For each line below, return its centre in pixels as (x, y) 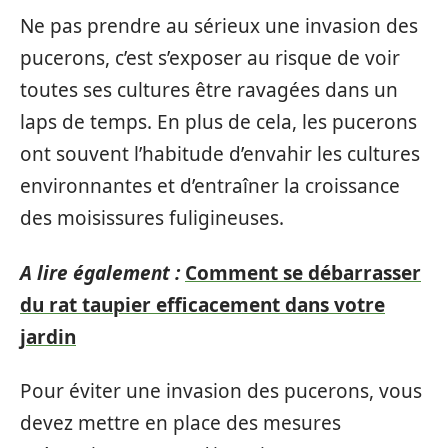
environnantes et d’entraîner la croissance (210, 186)
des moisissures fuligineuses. (152, 218)
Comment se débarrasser (303, 272)
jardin (48, 336)
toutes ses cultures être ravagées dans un (209, 90)
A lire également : (100, 272)
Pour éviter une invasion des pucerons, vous (221, 391)
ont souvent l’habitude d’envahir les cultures (220, 154)
